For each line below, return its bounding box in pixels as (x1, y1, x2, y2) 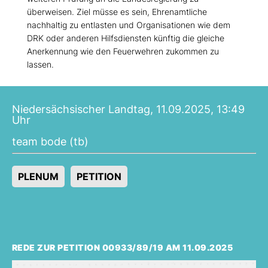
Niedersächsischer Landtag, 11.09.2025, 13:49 (12, 103, 245, 116)
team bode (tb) (12, 135, 89, 148)
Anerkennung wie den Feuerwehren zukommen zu (27, 46, 219, 57)
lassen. (27, 59, 54, 70)
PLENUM (18, 170, 59, 183)
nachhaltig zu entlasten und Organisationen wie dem (27, 20, 230, 31)
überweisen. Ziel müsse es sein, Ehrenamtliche (27, 7, 207, 17)
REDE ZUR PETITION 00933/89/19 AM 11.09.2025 (12, 242, 233, 253)
